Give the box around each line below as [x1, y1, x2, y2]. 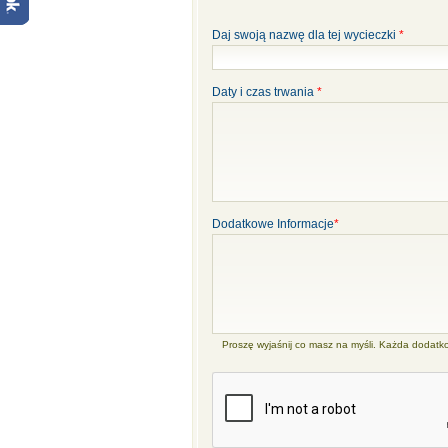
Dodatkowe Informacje [212, 217, 334, 231]
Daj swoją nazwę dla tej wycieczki [212, 28, 399, 42]
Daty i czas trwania [212, 85, 317, 99]
